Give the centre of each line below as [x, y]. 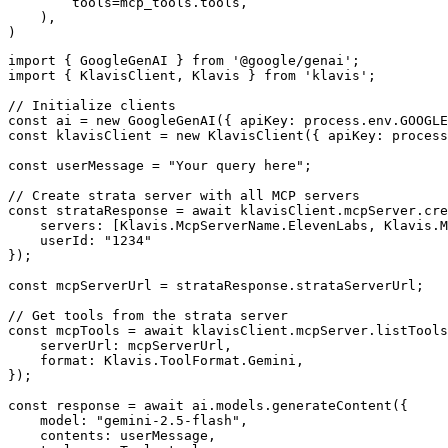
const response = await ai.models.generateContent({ [208, 405]
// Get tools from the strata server [148, 315]
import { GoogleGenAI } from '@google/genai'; [184, 60]
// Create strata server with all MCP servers [184, 195]
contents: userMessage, [112, 435]
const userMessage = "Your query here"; [160, 165]
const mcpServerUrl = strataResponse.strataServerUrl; [216, 285]
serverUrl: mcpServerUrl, [120, 345]
